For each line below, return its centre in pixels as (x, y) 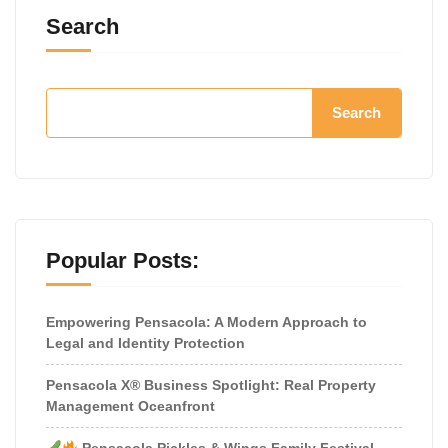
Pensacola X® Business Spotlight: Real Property (211, 384)
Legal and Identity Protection (145, 342)
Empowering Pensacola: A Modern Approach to (206, 321)
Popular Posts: (122, 260)
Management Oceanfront (130, 405)
